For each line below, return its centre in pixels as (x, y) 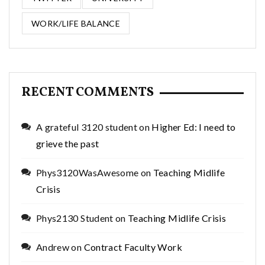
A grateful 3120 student (87, 127)
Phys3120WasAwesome (88, 172)
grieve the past (68, 143)
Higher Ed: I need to (194, 127)
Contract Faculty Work (133, 247)
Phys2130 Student (75, 218)
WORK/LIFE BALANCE (76, 23)
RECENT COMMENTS (88, 93)
